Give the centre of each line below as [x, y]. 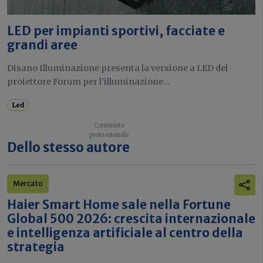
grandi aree [42, 45]
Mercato [28, 183]
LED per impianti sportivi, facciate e [116, 31]
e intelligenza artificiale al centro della [125, 233]
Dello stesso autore [68, 147]
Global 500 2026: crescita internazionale [131, 219]
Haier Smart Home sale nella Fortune [119, 205]
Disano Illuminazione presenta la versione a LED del [117, 68]
